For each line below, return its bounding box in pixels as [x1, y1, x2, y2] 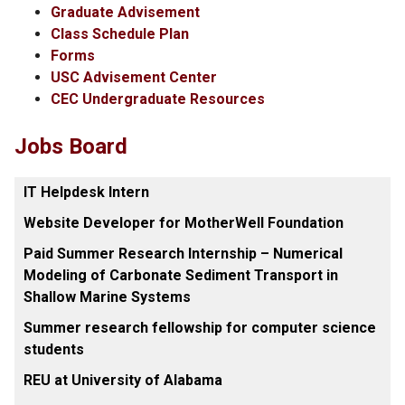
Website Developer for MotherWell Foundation [24, 214, 344, 231]
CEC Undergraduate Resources [51, 90, 265, 108]
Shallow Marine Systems [24, 288, 191, 306]
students [24, 341, 84, 358]
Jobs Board [14, 134, 127, 159]
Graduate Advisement [51, 4, 200, 21]
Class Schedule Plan [51, 25, 189, 42]
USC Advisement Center [51, 69, 217, 86]
